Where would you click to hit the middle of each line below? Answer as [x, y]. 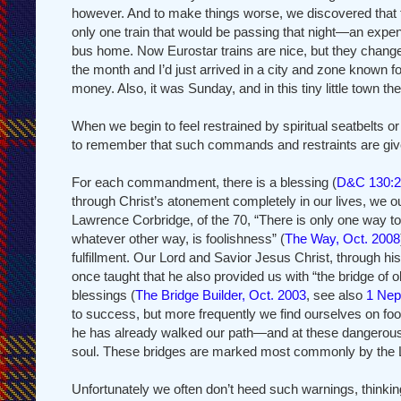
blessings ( [103, 294]
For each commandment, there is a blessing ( [204, 182]
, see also [336, 294]
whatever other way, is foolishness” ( [178, 238]
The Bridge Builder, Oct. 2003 [221, 294]
